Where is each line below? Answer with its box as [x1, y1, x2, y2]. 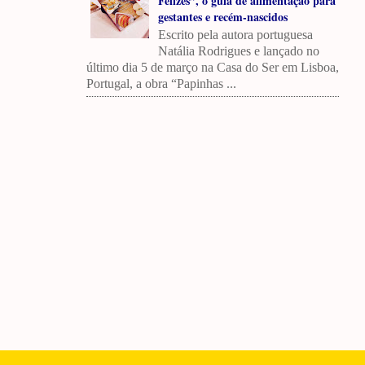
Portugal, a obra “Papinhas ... [86, 76, 236, 90]
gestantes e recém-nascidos [157, 7, 288, 25]
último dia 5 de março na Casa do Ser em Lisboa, [86, 59, 339, 74]
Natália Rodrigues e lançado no [157, 43, 319, 58]
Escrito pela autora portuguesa [157, 27, 313, 42]
